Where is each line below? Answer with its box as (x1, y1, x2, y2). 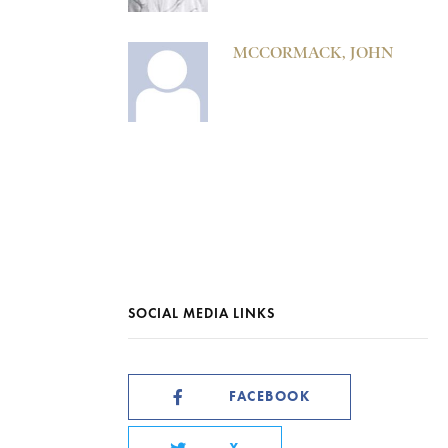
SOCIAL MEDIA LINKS (128, 304, 275, 322)
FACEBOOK (229, 387, 310, 405)
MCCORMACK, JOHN (233, 42, 393, 62)
